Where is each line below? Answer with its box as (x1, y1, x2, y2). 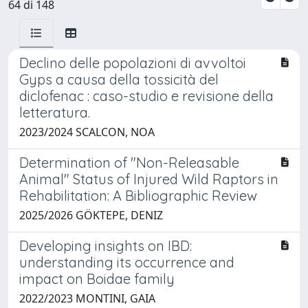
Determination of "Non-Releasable (19, 153, 239, 171)
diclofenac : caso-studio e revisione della (19, 87, 274, 104)
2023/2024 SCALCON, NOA (19, 124, 155, 140)
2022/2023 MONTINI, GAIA (19, 290, 155, 306)
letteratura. (19, 103, 90, 121)
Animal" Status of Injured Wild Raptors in (19, 170, 278, 188)
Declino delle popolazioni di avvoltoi (19, 54, 246, 71)
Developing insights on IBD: (19, 236, 192, 254)
